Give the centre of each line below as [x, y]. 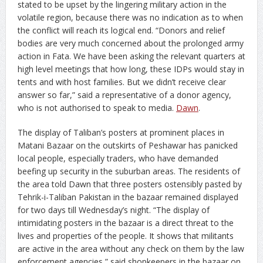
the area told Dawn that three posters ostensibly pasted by [129, 184]
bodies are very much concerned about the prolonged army [130, 43]
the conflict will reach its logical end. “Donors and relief [121, 30]
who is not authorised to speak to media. [97, 107]
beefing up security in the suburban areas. [97, 171]
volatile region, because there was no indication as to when [130, 17]
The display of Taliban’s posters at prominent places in [121, 132]
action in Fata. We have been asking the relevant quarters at [131, 56]
